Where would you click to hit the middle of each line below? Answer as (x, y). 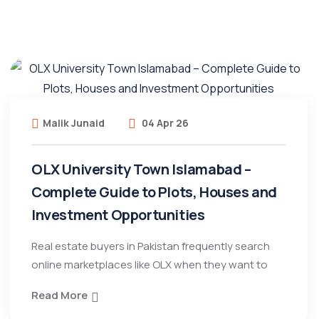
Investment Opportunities (118, 215)
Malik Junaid (74, 123)
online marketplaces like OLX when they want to (150, 265)
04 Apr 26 (164, 123)
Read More (59, 295)
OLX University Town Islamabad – (141, 169)
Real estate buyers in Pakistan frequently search (151, 246)
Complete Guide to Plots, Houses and (155, 192)
